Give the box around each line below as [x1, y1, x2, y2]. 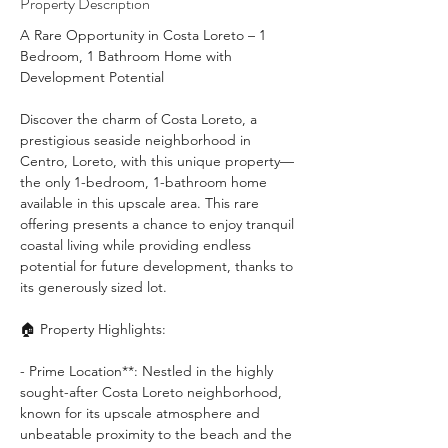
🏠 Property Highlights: [20, 320, 166, 338]
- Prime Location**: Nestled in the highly [20, 362, 277, 380]
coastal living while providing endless [20, 236, 255, 254]
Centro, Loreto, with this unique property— [20, 152, 294, 170]
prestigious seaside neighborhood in [20, 131, 255, 149]
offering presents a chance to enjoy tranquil [20, 215, 298, 233]
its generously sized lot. [20, 278, 167, 296]
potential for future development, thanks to [20, 257, 297, 275]
